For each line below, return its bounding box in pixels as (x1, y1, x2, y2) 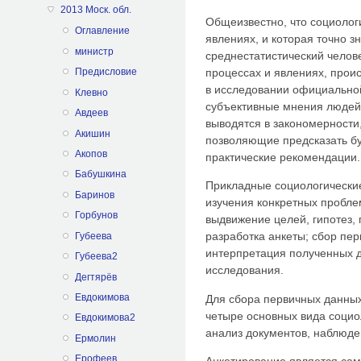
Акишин (74, 127, 110, 139)
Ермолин (74, 332, 116, 344)
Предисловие (74, 66, 137, 78)
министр (74, 45, 114, 57)
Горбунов (74, 210, 118, 222)
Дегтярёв (74, 271, 117, 283)
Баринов (74, 189, 114, 201)
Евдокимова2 (74, 312, 135, 324)
